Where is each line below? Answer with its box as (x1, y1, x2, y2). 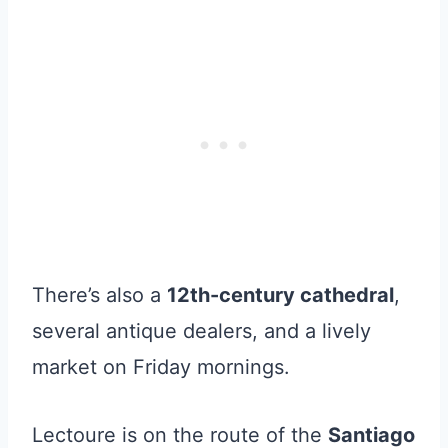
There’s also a (32, 282, 167, 307)
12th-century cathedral (167, 282, 394, 307)
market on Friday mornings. (32, 354, 290, 379)
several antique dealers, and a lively (32, 318, 371, 343)
